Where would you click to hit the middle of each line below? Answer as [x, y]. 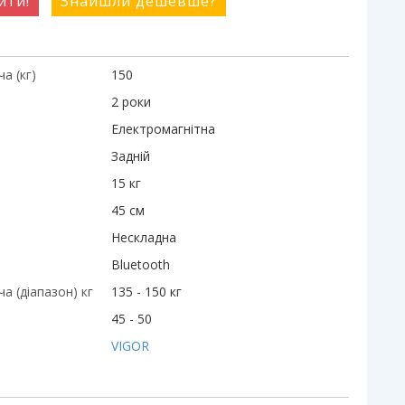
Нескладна [144, 237]
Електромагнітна [163, 129]
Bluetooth [141, 264]
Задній [131, 156]
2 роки [131, 102]
